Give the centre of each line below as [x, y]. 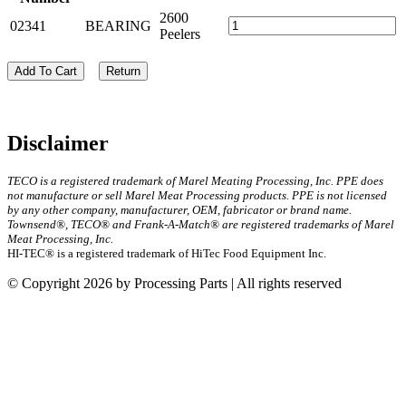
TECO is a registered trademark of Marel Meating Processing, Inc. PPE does [195, 180]
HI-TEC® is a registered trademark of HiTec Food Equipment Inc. [167, 253]
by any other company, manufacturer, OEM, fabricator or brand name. [179, 209]
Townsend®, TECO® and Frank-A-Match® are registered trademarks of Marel [201, 224]
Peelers [180, 34]
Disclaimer [58, 143]
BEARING [118, 25]
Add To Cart [46, 71]
